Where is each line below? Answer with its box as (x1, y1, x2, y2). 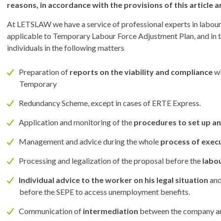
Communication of (19, 206, 83, 216)
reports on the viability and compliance (70, 67, 213, 77)
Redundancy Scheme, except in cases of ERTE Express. (19, 98, 201, 108)
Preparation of (19, 67, 70, 77)
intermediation (83, 206, 138, 216)
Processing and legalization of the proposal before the (19, 156, 202, 166)
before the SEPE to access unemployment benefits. (19, 187, 190, 197)
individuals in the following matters (7, 43, 124, 53)
